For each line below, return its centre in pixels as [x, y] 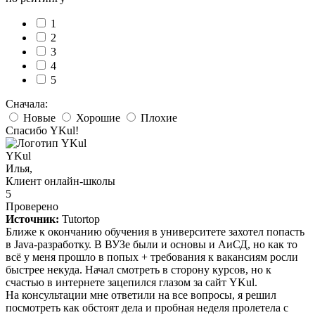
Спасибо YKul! [42, 130]
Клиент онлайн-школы [60, 181]
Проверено [32, 206]
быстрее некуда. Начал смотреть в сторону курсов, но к [139, 269]
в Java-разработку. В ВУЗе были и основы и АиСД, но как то [152, 244]
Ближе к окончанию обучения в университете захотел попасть [155, 231]
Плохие [157, 117]
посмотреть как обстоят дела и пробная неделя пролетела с [147, 307]
